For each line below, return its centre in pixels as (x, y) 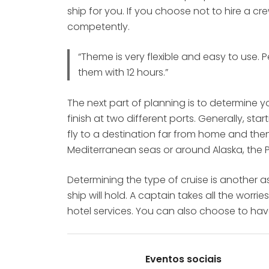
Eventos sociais (183, 259)
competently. (98, 27)
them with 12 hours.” (123, 73)
